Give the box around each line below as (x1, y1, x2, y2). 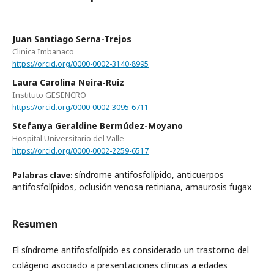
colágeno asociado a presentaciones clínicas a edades (12, 259, 228, 272)
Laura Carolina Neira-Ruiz (12, 76, 124, 88)
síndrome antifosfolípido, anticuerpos (75, 169, 224, 181)
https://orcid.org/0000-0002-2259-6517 (12, 145, 149, 156)
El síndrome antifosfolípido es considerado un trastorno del (12, 244, 249, 256)
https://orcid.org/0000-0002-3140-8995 (12, 58, 149, 69)
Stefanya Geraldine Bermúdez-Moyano (12, 119, 183, 131)
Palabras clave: (12, 169, 75, 181)
